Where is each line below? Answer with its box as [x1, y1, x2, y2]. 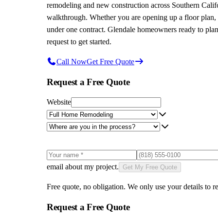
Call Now [56, 57, 87, 66]
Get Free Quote [87, 57, 134, 66]
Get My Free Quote [123, 163, 177, 171]
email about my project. [47, 163, 119, 171]
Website [47, 98, 71, 107]
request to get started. [47, 37, 111, 46]
